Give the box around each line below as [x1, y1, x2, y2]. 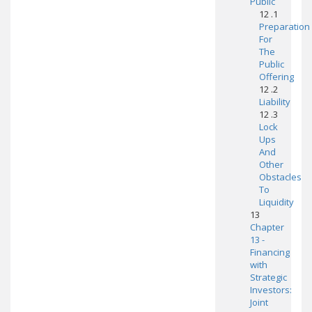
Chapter [249, 221, 284, 233]
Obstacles [258, 171, 302, 183]
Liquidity [258, 196, 294, 208]
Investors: [249, 283, 292, 296]
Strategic [249, 271, 287, 283]
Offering [258, 70, 294, 83]
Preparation [258, 20, 310, 33]
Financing [249, 246, 290, 258]
